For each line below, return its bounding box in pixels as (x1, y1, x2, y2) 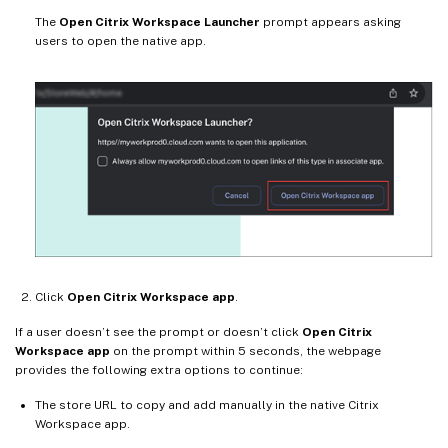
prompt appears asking (260, 15, 401, 30)
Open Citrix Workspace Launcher (59, 15, 260, 30)
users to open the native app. (35, 34, 206, 49)
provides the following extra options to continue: (15, 362, 303, 377)
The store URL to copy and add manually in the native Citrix (35, 397, 379, 412)
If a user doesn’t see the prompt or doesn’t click (15, 324, 302, 339)
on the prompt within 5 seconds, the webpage (110, 343, 381, 358)
